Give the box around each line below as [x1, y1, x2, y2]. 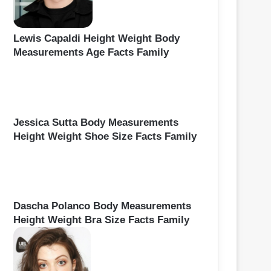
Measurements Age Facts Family [13, 47, 169, 59]
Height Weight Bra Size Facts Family [13, 214, 189, 226]
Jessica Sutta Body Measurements [13, 117, 178, 129]
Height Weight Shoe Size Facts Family [13, 131, 197, 143]
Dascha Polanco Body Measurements [13, 200, 191, 212]
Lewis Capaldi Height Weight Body [13, 33, 180, 45]
